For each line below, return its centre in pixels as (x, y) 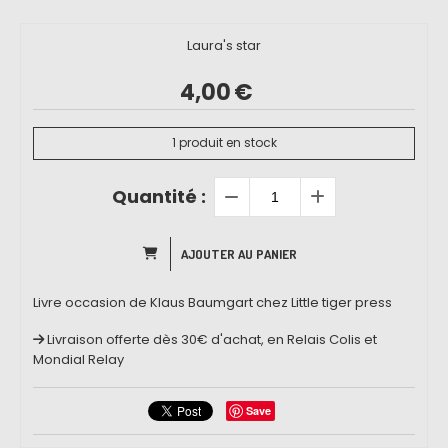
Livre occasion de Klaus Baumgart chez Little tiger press (212, 302)
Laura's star (224, 45)
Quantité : (159, 196)
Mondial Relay (78, 359)
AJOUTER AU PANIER (239, 253)
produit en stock (226, 143)
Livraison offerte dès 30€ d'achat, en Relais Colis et (212, 339)
